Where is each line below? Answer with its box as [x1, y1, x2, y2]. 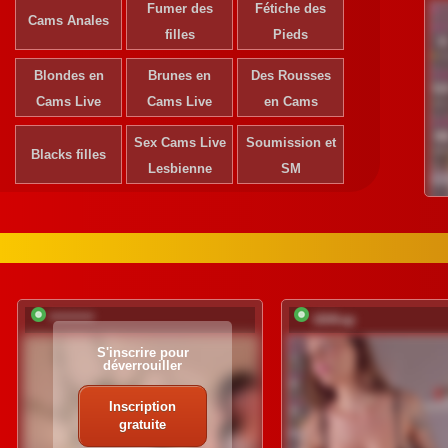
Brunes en [148, 67, 211, 83]
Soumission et [245, 134, 336, 150]
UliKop [312, 312, 355, 327]
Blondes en [33, 67, 104, 83]
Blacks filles [31, 146, 106, 162]
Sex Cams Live [133, 134, 226, 150]
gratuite [119, 417, 167, 433]
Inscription [109, 399, 177, 415]
